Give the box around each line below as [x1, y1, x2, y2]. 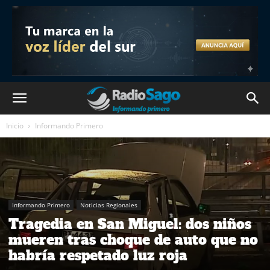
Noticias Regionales [80, 200, 137, 209]
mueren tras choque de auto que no [8, 230, 258, 249]
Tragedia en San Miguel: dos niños [8, 215, 251, 233]
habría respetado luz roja [8, 246, 187, 265]
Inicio [6, 121, 24, 131]
